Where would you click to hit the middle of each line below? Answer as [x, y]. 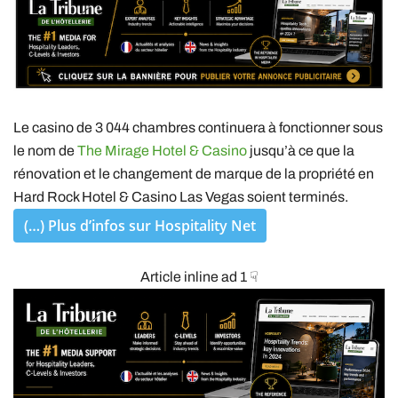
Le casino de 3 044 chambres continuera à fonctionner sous [198, 128]
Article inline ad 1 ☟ [199, 277]
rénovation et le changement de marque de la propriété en [194, 174]
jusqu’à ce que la [301, 151]
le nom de [45, 151]
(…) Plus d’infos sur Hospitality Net [140, 226]
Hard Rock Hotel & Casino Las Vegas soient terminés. [181, 197]
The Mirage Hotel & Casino [162, 151]
